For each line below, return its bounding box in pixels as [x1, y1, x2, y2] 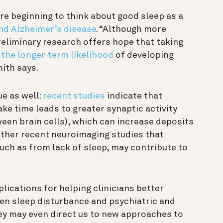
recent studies [43, 91, 105, 101]
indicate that [105, 91, 162, 101]
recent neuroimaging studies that [21, 130, 164, 139]
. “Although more [96, 24, 166, 34]
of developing [113, 50, 174, 60]
